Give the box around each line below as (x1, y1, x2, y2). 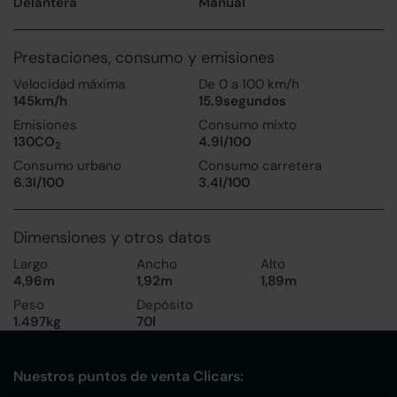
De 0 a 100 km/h (198, 74, 300, 93)
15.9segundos (198, 91, 286, 110)
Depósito (136, 295, 194, 314)
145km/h (13, 91, 67, 110)
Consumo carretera (198, 156, 322, 175)
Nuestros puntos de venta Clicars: (13, 366, 244, 385)
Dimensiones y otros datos (13, 226, 211, 248)
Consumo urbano (13, 156, 121, 175)
